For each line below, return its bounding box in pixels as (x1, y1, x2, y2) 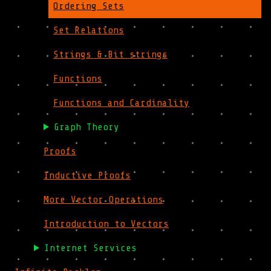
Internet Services (44, 243, 137, 253)
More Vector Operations (44, 194, 163, 205)
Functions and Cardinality (53, 97, 189, 108)
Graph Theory (53, 122, 119, 132)
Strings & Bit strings (53, 49, 168, 60)
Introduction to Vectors (44, 218, 169, 229)
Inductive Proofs (44, 170, 131, 181)
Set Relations (53, 25, 124, 36)
